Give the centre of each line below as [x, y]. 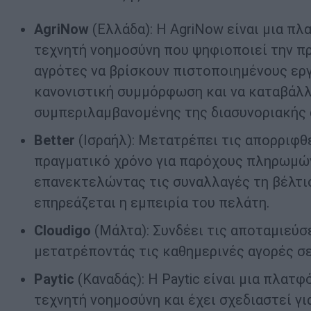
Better [54, 141]
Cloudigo [62, 231]
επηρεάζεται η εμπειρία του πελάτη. [152, 203]
